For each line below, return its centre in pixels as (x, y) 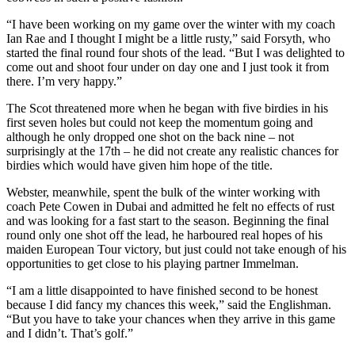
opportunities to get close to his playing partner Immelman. (153, 263)
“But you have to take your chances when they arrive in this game (171, 319)
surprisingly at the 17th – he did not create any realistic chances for (172, 151)
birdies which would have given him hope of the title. (139, 165)
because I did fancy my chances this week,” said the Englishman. (169, 304)
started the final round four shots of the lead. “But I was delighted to (176, 52)
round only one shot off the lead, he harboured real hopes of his (164, 235)
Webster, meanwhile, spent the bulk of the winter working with (163, 192)
